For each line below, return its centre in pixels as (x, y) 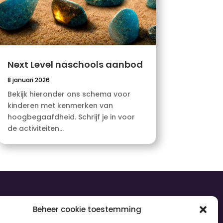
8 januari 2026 (28, 80)
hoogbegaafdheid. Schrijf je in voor (71, 117)
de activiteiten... (35, 129)
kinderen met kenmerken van (60, 106)
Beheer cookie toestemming (87, 209)
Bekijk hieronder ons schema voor (69, 94)
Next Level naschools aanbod (75, 65)
